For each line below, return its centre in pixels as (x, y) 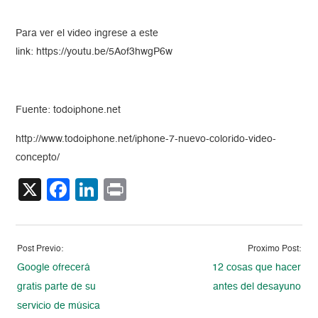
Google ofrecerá (54, 268)
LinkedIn (142, 190)
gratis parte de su (57, 287)
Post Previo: (40, 250)
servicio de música (59, 306)
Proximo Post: (274, 250)
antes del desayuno (257, 287)
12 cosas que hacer (256, 268)
